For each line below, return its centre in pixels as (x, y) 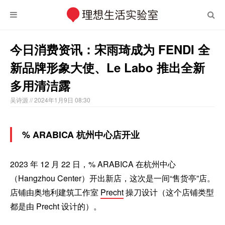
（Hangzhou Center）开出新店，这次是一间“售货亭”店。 (113, 178)
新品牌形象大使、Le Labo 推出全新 (107, 67)
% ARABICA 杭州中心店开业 (81, 135)
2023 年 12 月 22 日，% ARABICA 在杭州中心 (93, 164)
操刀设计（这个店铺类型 (169, 192)
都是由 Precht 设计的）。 (56, 206)
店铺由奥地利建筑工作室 (55, 192)
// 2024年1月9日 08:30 (60, 100)
